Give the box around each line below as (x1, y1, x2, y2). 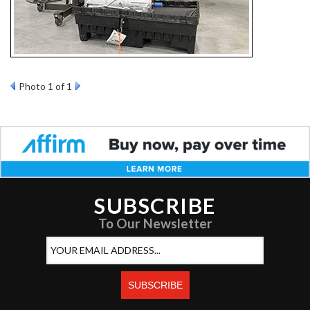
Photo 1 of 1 (19, 80, 72, 92)
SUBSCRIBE (94, 192, 216, 219)
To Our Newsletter (98, 215, 212, 231)
